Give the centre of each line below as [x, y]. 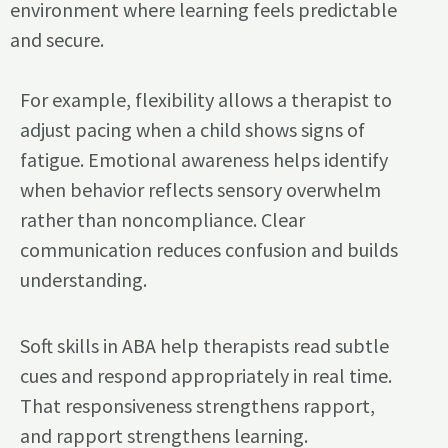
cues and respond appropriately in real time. [206, 375]
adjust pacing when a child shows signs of [192, 130]
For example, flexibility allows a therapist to [206, 100]
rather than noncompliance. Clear [162, 220]
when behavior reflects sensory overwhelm [200, 190]
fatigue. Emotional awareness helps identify [204, 160]
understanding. [83, 280]
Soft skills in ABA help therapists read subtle [204, 345]
